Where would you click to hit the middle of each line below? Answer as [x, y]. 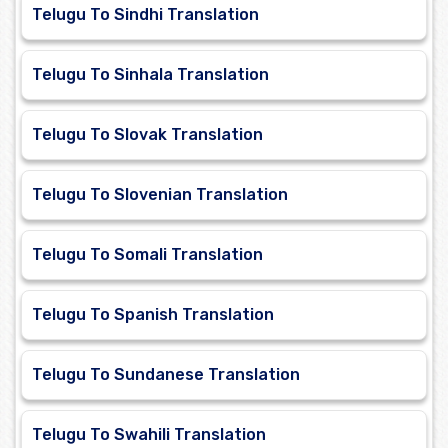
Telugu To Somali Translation [147, 255]
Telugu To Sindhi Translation [145, 15]
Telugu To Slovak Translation [147, 135]
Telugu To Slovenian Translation [160, 195]
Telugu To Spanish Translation [153, 315]
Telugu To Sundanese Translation [166, 375]
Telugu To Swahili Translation [149, 435]
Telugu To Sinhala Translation [150, 75]
